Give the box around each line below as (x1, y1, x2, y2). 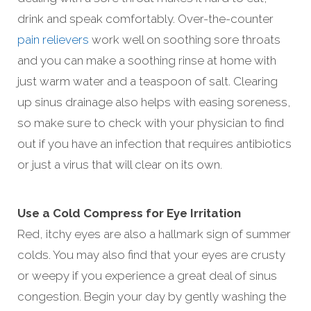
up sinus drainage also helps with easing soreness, (17, 94, 291, 109)
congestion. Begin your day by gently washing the (17, 289, 286, 303)
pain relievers (17, 32, 89, 47)
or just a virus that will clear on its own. (17, 157, 222, 171)
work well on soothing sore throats (89, 32, 280, 47)
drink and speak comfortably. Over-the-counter (17, 11, 274, 26)
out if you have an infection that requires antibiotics (17, 136, 292, 151)
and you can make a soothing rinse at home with (17, 53, 276, 67)
